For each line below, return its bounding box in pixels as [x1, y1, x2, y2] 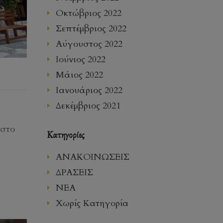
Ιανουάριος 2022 [55, 84, 122, 97]
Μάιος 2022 [55, 68, 103, 81]
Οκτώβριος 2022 [55, 6, 121, 19]
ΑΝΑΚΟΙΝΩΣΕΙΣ [55, 150, 129, 163]
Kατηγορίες [46, 128, 84, 140]
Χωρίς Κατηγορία [55, 197, 128, 210]
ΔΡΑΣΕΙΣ [55, 166, 93, 179]
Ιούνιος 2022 [55, 53, 106, 66]
